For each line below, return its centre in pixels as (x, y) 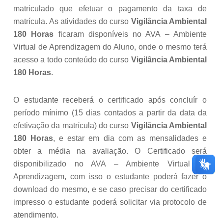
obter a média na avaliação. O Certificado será (110, 151)
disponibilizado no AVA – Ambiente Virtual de (110, 164)
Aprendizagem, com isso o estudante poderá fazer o (110, 177)
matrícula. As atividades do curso (72, 22)
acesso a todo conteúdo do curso (72, 60)
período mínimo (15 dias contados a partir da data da (110, 113)
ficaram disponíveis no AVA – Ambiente (130, 34)
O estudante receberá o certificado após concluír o (110, 100)
